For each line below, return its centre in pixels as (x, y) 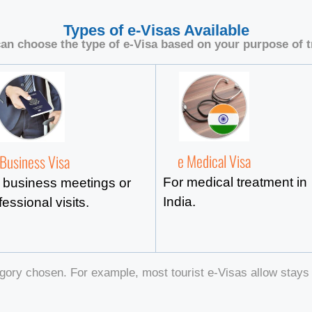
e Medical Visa (214, 161)
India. (180, 202)
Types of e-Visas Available (156, 30)
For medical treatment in (235, 182)
